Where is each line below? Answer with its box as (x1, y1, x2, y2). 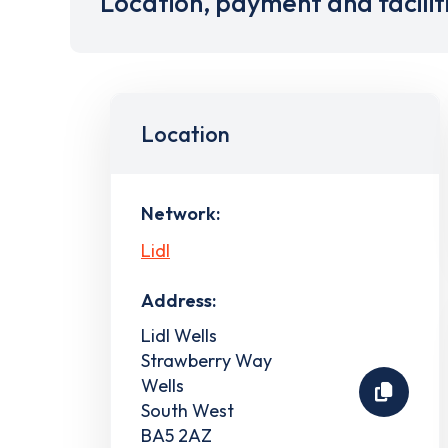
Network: (141, 202, 220, 225)
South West (141, 398, 234, 422)
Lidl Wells (141, 323, 217, 347)
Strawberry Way (141, 348, 272, 372)
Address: (141, 288, 216, 312)
